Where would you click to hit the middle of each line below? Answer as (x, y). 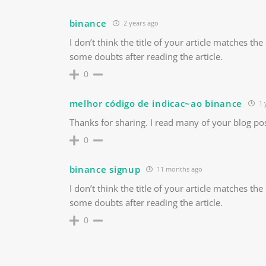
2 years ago (140, 23)
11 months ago (179, 169)
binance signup (105, 169)
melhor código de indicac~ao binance (156, 103)
